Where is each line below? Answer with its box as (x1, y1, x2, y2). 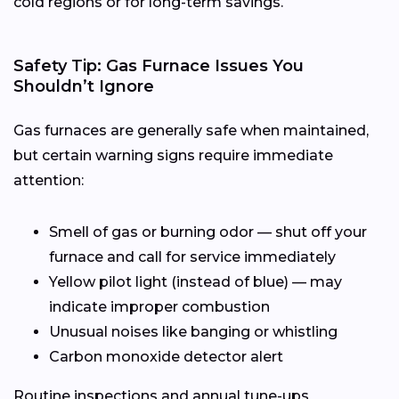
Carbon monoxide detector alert (49, 348, 283, 366)
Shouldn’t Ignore (13, 77, 154, 97)
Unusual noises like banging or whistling (49, 323, 338, 341)
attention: (13, 172, 84, 190)
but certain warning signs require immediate (13, 147, 333, 165)
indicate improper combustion (49, 298, 270, 316)
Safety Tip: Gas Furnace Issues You (13, 56, 304, 77)
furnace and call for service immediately (49, 248, 336, 266)
